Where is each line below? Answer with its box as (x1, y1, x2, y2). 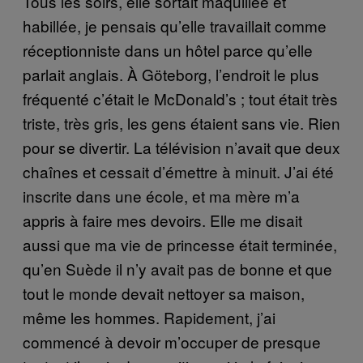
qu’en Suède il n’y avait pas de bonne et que (23, 257, 332, 280)
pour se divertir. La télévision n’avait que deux (23, 135, 340, 158)
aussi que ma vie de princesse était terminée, (23, 233, 337, 255)
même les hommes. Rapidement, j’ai (23, 305, 275, 328)
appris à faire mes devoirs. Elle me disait (23, 208, 302, 231)
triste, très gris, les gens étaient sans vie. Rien (23, 111, 340, 134)
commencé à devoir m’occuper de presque (23, 330, 321, 352)
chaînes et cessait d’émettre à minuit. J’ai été (23, 160, 334, 182)
